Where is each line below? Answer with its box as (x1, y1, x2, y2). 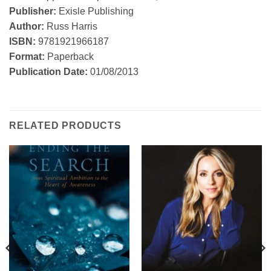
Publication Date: (9, 67, 88, 77)
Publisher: (9, 6, 56, 17)
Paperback (45, 51, 94, 62)
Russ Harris (44, 21, 97, 32)
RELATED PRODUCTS (9, 120, 122, 131)
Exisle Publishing (56, 6, 134, 17)
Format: (9, 51, 45, 62)
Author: (9, 21, 44, 32)
